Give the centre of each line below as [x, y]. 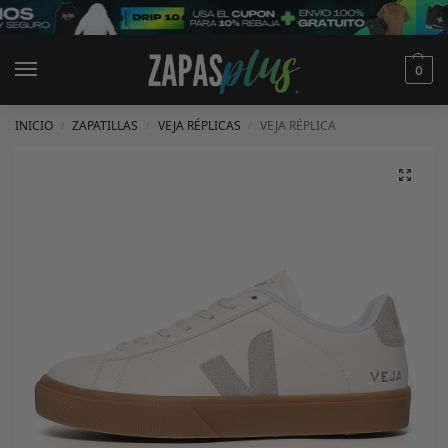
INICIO [34, 125]
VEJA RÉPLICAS [199, 125]
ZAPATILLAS [105, 125]
